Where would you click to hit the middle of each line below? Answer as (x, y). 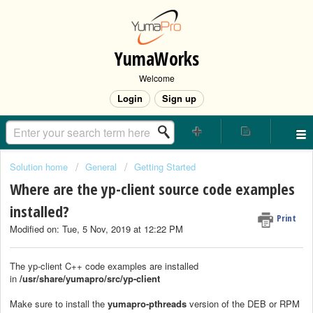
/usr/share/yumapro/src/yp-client (88, 278)
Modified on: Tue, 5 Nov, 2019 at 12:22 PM (96, 229)
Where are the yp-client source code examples (152, 189)
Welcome (156, 78)
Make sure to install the (59, 303)
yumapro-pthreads (147, 303)
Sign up (179, 98)
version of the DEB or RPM (243, 303)
